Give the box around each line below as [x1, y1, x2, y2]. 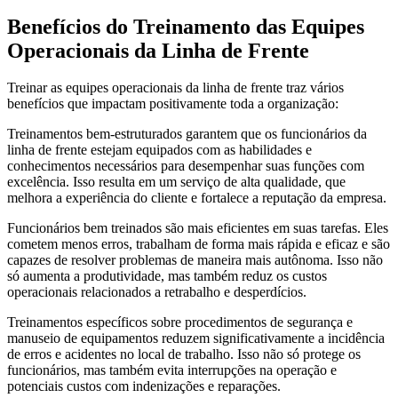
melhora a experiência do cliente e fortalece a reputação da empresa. [7, 190, 386, 206]
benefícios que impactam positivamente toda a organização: [7, 96, 338, 112]
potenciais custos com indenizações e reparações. [7, 378, 281, 394]
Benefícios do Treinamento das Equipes [7, 14, 364, 38]
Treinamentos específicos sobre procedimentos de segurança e [7, 314, 353, 330]
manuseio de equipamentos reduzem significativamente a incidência [7, 330, 385, 346]
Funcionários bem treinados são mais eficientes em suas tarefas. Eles [7, 220, 388, 236]
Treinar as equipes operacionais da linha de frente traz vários [7, 80, 344, 96]
